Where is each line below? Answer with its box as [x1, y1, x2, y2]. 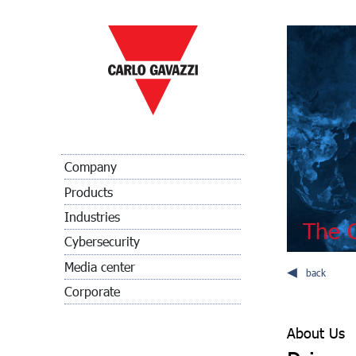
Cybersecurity [64, 233, 140, 250]
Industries [64, 207, 120, 225]
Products [64, 183, 113, 200]
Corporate [64, 283, 120, 300]
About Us [287, 323, 345, 342]
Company [64, 158, 117, 176]
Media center [64, 257, 135, 275]
